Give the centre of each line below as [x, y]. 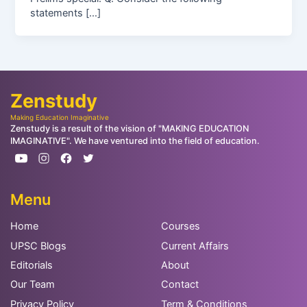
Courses [180, 226]
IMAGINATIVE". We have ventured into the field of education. [135, 140]
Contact [180, 285]
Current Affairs [195, 246]
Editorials [31, 265]
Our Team [32, 285]
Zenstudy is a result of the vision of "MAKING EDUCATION [130, 128]
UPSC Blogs [38, 246]
